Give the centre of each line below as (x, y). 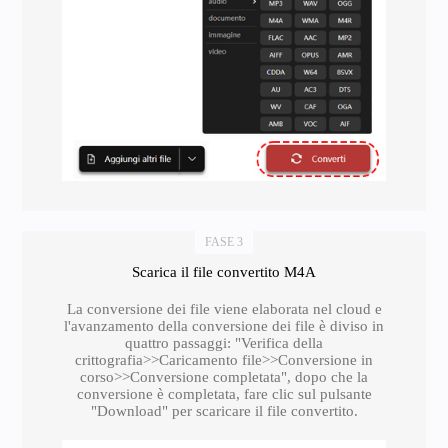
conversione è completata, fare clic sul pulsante (224, 393)
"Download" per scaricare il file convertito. (224, 410)
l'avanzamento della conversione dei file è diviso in (224, 325)
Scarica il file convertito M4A (224, 271)
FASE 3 (224, 241)
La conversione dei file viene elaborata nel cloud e (224, 308)
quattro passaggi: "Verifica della (224, 342)
